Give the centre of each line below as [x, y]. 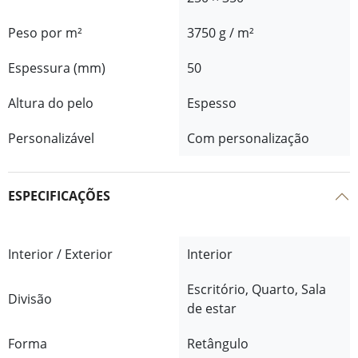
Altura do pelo [51, 103]
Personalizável [51, 138]
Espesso [212, 103]
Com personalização [248, 138]
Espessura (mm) [57, 68]
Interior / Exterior [60, 254]
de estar [212, 308]
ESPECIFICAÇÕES [59, 196]
